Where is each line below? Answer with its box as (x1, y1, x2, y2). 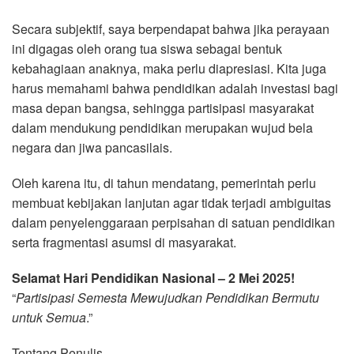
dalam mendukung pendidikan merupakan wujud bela (12, 118, 313, 137)
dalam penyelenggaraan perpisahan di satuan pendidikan (12, 213, 335, 232)
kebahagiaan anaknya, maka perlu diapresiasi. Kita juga (12, 58, 326, 77)
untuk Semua (12, 307, 86, 326)
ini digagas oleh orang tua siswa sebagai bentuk (12, 39, 282, 58)
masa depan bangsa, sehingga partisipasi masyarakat (12, 98, 314, 117)
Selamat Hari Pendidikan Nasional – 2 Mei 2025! (12, 268, 295, 287)
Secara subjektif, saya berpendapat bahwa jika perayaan (12, 19, 330, 38)
